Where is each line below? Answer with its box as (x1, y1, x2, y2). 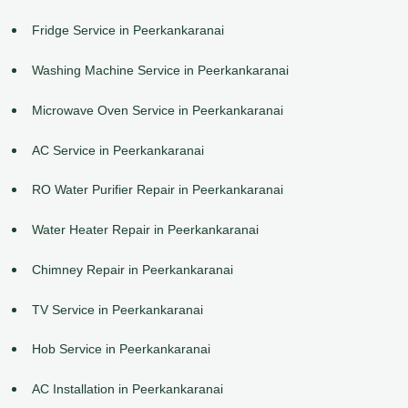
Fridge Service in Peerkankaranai (32, 23, 224, 38)
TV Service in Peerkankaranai (32, 301, 203, 317)
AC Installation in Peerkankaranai (32, 382, 223, 397)
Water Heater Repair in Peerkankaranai (32, 222, 259, 238)
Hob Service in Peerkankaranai (32, 342, 210, 357)
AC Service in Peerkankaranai (32, 142, 204, 158)
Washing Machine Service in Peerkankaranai (32, 62, 289, 77)
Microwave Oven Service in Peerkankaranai (32, 102, 283, 117)
